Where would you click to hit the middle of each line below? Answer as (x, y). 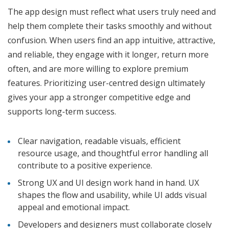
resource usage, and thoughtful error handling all (113, 153)
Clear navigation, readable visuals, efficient (99, 141)
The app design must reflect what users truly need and (112, 12)
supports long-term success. (62, 112)
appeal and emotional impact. (75, 207)
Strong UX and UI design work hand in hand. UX (108, 183)
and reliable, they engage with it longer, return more (108, 55)
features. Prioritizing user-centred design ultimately (106, 83)
